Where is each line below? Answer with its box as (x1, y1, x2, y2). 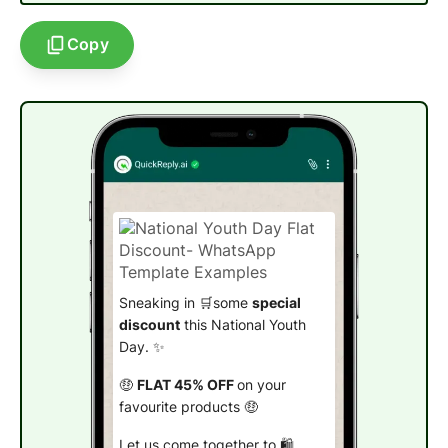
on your (236, 376, 286, 393)
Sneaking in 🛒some (118, 295, 252, 312)
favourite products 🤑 (118, 398, 258, 415)
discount (118, 317, 180, 334)
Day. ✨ (118, 339, 165, 356)
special (251, 295, 301, 312)
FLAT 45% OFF (136, 376, 237, 393)
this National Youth (179, 317, 306, 334)
